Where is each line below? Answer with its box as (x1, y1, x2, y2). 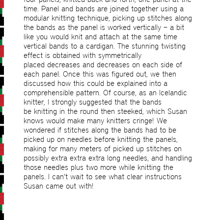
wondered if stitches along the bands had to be (24, 125, 176, 135)
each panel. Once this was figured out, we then (24, 69, 176, 79)
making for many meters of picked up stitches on (24, 144, 182, 154)
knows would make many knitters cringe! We (24, 116, 167, 126)
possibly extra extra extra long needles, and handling (24, 153, 192, 163)
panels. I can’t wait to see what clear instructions (24, 172, 182, 182)
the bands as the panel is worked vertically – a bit (24, 23, 184, 32)
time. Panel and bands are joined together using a (24, 4, 184, 14)
